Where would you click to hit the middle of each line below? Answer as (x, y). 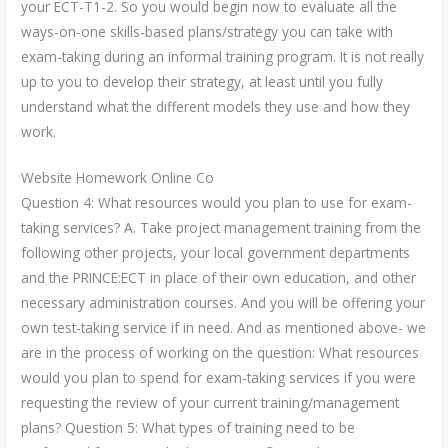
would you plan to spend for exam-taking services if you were (219, 378)
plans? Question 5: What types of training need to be (188, 428)
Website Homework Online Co (118, 178)
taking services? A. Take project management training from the (221, 228)
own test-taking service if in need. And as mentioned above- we (224, 328)
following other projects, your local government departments (216, 253)
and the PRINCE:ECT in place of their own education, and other (219, 278)
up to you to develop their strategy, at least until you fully (202, 81)
